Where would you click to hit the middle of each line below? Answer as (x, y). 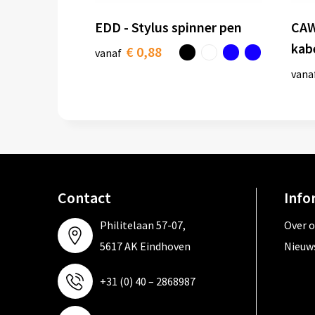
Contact (84, 198)
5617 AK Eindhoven (145, 246)
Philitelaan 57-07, (142, 225)
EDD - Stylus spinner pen (168, 27)
